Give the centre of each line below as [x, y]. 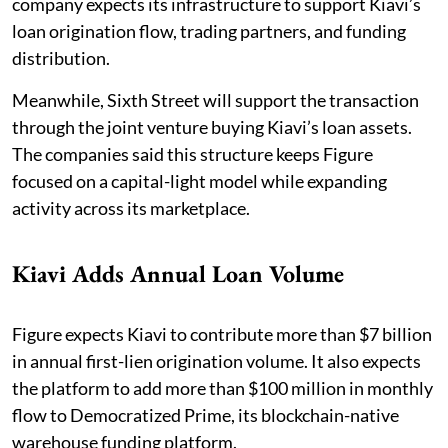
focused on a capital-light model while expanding [199, 180]
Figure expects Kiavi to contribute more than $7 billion [222, 333]
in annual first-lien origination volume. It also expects [216, 360]
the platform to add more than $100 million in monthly [222, 387]
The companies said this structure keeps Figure [192, 153]
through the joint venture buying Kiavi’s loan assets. [212, 126]
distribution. [61, 57]
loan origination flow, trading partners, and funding [209, 30]
